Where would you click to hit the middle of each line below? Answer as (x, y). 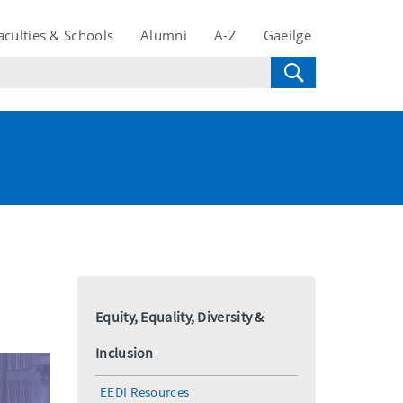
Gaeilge (287, 35)
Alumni (164, 35)
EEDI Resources (145, 392)
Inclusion (125, 353)
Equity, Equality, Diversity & (180, 317)
